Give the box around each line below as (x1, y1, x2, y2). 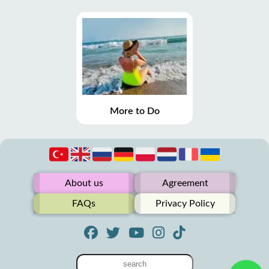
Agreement (162, 178, 208, 189)
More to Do (109, 106, 160, 116)
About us (64, 178, 103, 189)
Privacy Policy (155, 199, 215, 209)
